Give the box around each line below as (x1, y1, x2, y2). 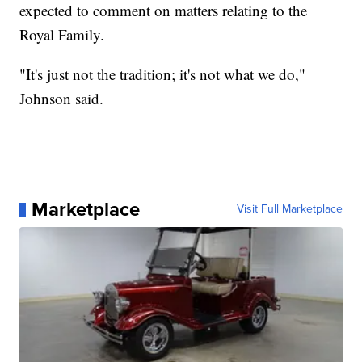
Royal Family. (19, 24, 105, 45)
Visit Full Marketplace (236, 200, 343, 218)
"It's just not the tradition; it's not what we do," (19, 64, 306, 85)
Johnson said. (19, 88, 104, 109)
